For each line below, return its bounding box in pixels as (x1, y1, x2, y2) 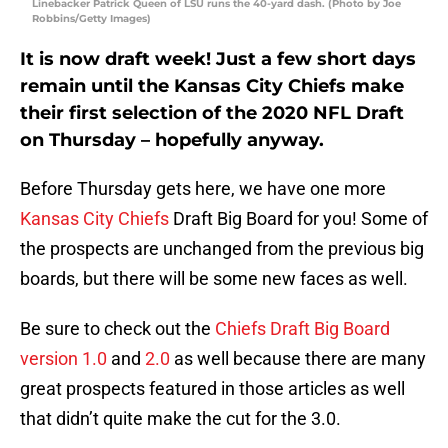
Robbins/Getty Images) (32, 12, 151, 26)
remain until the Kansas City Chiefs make (20, 75, 404, 98)
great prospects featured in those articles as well (20, 378, 405, 400)
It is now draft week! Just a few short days (20, 48, 416, 71)
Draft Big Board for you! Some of (169, 208, 428, 230)
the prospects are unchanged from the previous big (20, 238, 424, 260)
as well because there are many (170, 348, 426, 370)
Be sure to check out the (20, 318, 215, 340)
